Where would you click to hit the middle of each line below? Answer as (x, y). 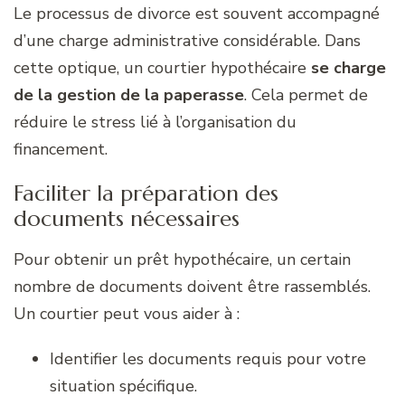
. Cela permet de (306, 95)
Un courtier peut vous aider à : (127, 314)
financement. (61, 150)
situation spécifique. (123, 386)
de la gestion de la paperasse (129, 95)
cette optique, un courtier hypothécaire (162, 68)
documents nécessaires (127, 219)
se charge (348, 68)
